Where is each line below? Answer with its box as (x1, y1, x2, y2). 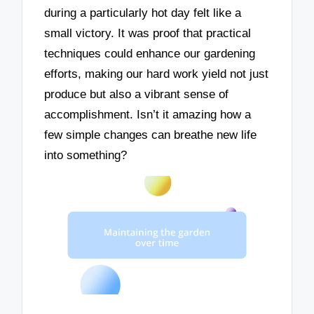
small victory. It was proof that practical (44, 26, 252, 40)
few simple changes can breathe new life (44, 128, 257, 142)
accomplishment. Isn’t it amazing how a (44, 107, 252, 121)
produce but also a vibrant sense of (44, 87, 229, 101)
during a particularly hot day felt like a (44, 6, 242, 20)
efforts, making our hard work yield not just (44, 67, 269, 81)
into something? (44, 148, 128, 162)
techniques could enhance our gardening (44, 46, 256, 60)
